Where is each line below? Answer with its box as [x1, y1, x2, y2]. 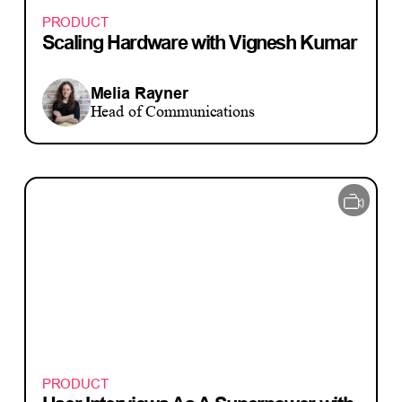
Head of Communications [90, 102, 255, 120]
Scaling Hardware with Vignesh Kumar [41, 31, 357, 55]
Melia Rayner [90, 83, 188, 102]
